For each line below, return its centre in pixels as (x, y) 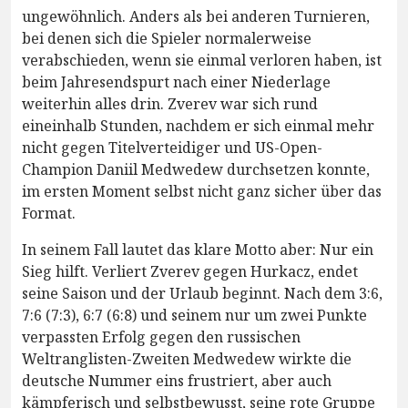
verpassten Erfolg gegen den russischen (161, 337)
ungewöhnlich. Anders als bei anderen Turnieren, (196, 16)
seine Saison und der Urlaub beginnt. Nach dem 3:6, (202, 293)
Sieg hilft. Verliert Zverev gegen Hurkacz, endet (190, 271)
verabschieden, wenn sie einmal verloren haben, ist (202, 60)
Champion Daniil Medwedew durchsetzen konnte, (196, 169)
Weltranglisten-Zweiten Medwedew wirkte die (187, 358)
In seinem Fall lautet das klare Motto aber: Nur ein (198, 249)
